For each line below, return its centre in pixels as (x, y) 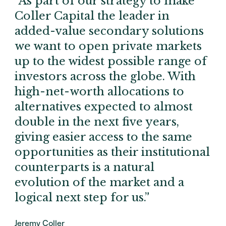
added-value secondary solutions (109, 31)
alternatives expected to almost (104, 107)
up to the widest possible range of (111, 62)
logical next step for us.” (82, 198)
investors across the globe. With (105, 77)
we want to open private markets (108, 46)
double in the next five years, (97, 122)
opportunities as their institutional (112, 152)
